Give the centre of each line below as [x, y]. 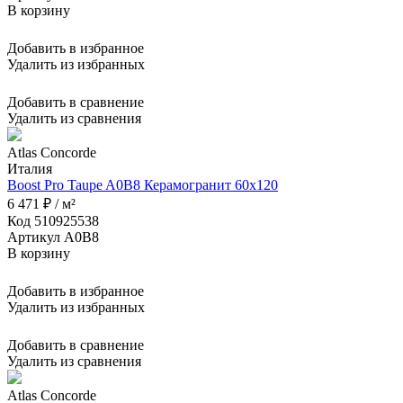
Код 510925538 [53, 220]
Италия [30, 168]
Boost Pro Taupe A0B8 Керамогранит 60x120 [143, 184]
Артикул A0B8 [53, 237]
